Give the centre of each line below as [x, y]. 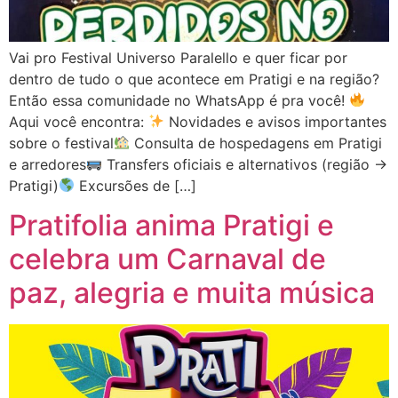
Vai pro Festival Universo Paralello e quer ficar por [178, 57]
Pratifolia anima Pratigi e [171, 226]
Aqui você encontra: [79, 121]
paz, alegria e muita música [192, 293]
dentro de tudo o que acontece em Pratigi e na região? [194, 79]
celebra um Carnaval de [167, 259]
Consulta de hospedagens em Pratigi [256, 143]
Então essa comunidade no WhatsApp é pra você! [179, 100]
